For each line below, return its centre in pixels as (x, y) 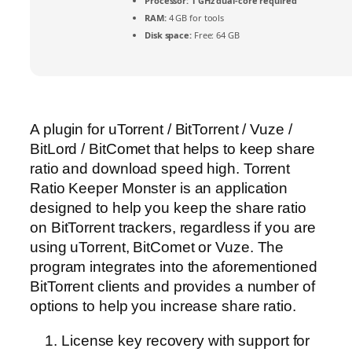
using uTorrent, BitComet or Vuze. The (157, 247)
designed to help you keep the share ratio (168, 208)
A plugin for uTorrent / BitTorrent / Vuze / (161, 130)
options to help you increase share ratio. (163, 306)
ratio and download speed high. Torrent (160, 169)
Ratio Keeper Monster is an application (159, 189)
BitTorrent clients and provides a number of (172, 287)
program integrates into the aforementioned (174, 267)
